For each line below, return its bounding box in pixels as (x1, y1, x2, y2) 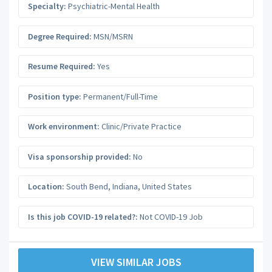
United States (142, 181, 192, 192)
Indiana (112, 181, 138, 192)
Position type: (28, 90, 81, 102)
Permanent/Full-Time (81, 90, 158, 102)
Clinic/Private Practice (100, 121, 182, 132)
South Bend (66, 181, 108, 192)
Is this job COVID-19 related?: (28, 211, 138, 222)
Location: (28, 181, 64, 192)
